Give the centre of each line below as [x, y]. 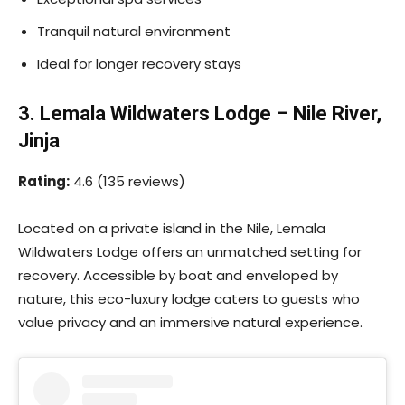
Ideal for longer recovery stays [139, 63]
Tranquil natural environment [134, 31]
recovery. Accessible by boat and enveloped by [178, 275]
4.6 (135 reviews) [127, 181]
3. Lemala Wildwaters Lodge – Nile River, [200, 113]
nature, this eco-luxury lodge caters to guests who [189, 298]
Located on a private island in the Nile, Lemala [172, 228]
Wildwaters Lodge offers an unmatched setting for [190, 251]
